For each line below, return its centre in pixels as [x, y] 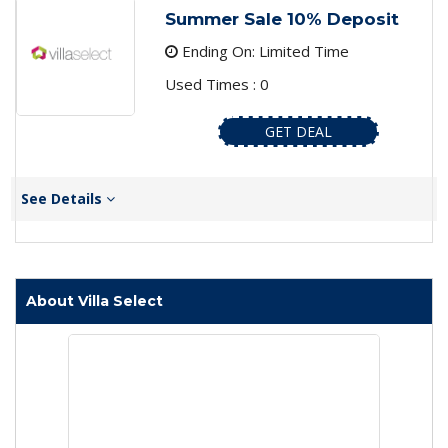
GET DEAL [298, 132]
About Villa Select [94, 301]
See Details [63, 199]
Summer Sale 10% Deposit [281, 19]
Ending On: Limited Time [263, 51]
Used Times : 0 [216, 84]
